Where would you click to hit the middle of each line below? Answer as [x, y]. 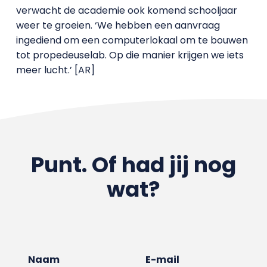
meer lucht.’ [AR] [56, 70]
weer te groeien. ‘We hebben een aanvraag [118, 25]
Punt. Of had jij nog [133, 165]
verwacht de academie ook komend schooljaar [126, 10]
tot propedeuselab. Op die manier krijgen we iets [130, 55]
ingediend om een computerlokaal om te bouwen [132, 40]
